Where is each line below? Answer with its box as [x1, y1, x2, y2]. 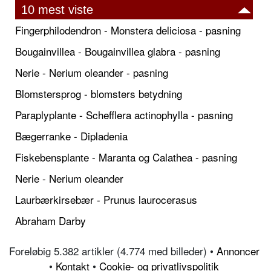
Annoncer [216, 243, 260, 259]
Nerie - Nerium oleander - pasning [15, 65, 168, 80]
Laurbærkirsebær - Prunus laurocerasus [15, 192, 197, 207]
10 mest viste [21, 3, 93, 17]
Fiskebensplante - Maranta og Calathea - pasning [15, 149, 237, 165]
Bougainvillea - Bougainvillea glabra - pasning [15, 44, 220, 59]
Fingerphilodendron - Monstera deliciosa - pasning [15, 22, 241, 38]
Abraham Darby [15, 213, 86, 229]
